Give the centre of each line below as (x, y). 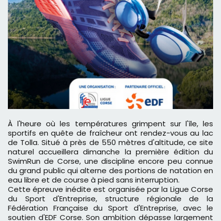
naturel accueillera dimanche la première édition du (110, 152)
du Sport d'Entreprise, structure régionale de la (110, 199)
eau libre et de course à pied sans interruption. (94, 180)
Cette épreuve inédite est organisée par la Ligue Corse (110, 189)
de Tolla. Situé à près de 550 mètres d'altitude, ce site (110, 143)
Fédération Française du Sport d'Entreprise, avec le (110, 208)
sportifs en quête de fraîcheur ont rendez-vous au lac (110, 133)
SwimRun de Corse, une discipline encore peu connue (110, 161)
